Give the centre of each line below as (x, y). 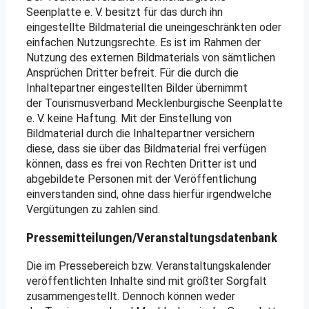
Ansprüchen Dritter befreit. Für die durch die (132, 73)
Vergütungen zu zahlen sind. (93, 210)
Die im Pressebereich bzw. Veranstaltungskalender (149, 266)
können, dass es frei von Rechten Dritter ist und (141, 164)
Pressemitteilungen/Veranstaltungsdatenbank (152, 238)
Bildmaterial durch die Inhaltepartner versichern (140, 134)
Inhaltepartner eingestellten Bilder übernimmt (137, 88)
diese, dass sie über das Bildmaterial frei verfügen (146, 149)
